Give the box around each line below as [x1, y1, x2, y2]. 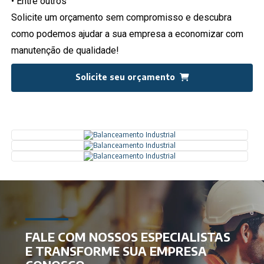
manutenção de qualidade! [11, 45, 120, 56]
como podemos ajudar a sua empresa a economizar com [11, 28, 244, 39]
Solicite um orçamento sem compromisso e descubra [11, 12, 232, 23]
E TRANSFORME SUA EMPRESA [25, 243, 207, 258]
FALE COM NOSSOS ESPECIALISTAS [25, 229, 231, 244]
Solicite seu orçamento [75, 72, 177, 82]
